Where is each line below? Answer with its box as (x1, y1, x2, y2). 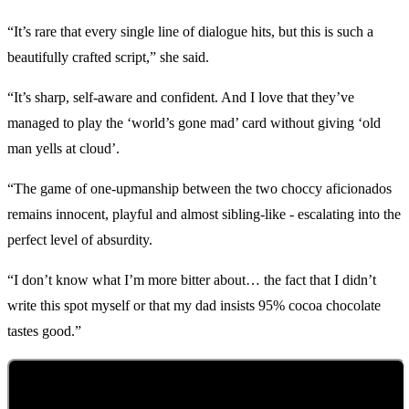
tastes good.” (7, 323, 81, 340)
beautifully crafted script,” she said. (7, 49, 209, 66)
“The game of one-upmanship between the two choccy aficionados (7, 181, 392, 197)
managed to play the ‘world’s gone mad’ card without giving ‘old (7, 115, 381, 131)
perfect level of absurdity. (7, 232, 152, 248)
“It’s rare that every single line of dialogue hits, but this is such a (7, 24, 373, 40)
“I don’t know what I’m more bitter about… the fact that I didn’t (7, 272, 376, 288)
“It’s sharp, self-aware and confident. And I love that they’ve (7, 89, 354, 106)
